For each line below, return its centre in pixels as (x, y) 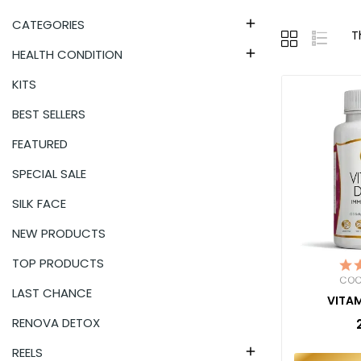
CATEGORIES (48, 24)
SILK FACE (39, 203)
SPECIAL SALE (49, 173)
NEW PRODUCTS (59, 233)
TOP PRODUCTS (58, 263)
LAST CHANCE (52, 293)
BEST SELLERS (49, 114)
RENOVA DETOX (56, 322)
